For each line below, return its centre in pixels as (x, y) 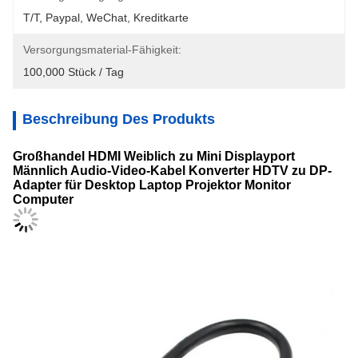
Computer (43, 199)
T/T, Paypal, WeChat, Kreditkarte (106, 18)
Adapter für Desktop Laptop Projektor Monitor (152, 185)
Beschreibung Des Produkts (119, 119)
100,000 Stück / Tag (74, 72)
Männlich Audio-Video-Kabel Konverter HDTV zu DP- (172, 171)
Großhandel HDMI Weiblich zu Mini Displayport (154, 156)
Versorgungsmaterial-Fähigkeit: (102, 50)
